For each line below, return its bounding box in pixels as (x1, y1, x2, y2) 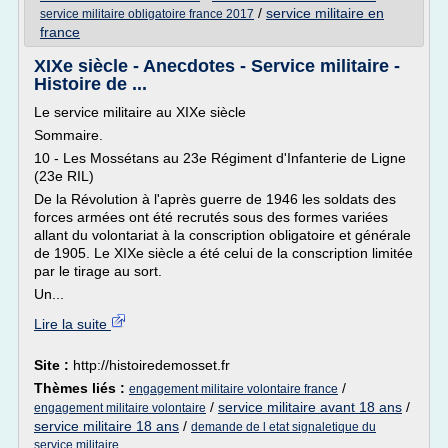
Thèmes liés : (34, 380, 129, 396)
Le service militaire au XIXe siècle (34, 104, 246, 120)
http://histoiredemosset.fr (73, 357, 230, 373)
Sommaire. (34, 127, 103, 143)
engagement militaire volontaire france (129, 382, 338, 396)
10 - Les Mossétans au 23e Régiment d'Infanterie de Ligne (34, 150, 406, 166)
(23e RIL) (34, 168, 94, 184)
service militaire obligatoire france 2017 (40, 7, 254, 21)
